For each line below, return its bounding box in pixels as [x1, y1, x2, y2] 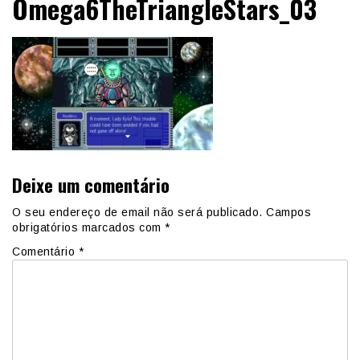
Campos [266, 205, 311, 219]
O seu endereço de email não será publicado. [12, 205, 263, 219]
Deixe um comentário [12, 171, 170, 198]
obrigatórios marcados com [12, 220, 165, 234]
